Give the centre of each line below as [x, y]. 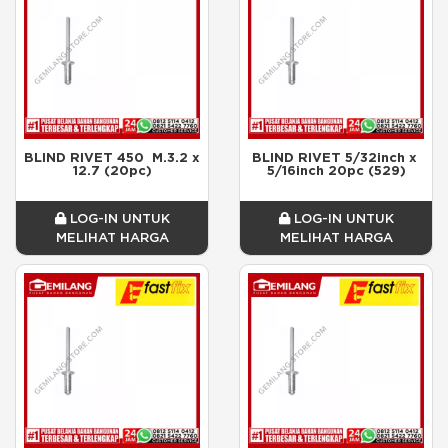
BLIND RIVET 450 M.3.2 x [112, 157]
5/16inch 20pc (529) [336, 170]
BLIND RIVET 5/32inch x [334, 157]
